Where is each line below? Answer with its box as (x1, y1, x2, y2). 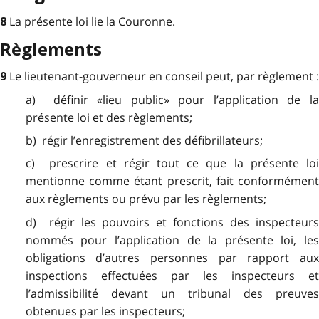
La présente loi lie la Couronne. (9, 13, 175, 29)
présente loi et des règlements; (25, 109, 192, 125)
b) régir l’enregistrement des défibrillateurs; (25, 132, 263, 148)
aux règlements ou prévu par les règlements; (25, 191, 266, 207)
